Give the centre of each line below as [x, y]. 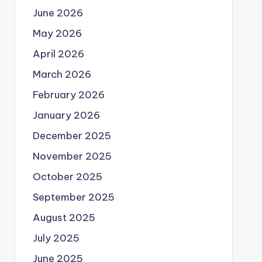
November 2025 [72, 156]
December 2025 [72, 136]
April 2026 [58, 54]
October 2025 [67, 177]
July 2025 [56, 238]
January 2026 [66, 115]
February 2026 [68, 95]
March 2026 [62, 74]
